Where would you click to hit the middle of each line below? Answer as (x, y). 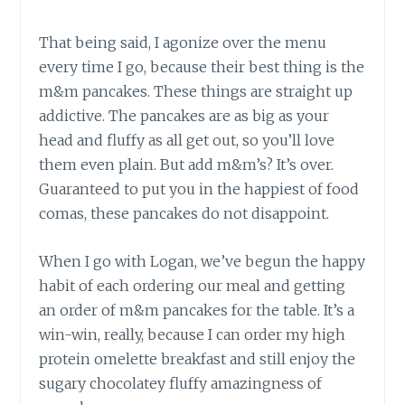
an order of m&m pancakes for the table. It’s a (197, 310)
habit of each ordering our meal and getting (193, 285)
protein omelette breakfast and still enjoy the (198, 358)
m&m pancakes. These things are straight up (196, 91)
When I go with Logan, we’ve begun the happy (202, 261)
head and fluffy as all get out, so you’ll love (187, 140)
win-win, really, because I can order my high (193, 334)
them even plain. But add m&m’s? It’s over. (187, 164)
